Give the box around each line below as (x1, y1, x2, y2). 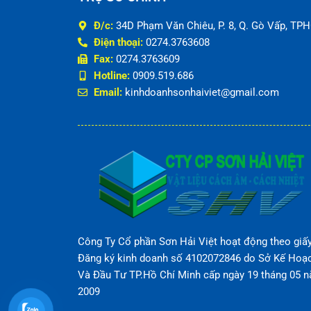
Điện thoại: (93, 35, 143, 49)
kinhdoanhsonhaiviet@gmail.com (121, 85, 279, 99)
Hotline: (93, 69, 130, 82)
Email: (93, 85, 122, 99)
